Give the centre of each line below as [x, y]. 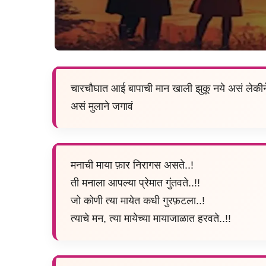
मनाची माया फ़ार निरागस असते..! [132, 165]
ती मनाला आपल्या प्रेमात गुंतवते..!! [135, 183]
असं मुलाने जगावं [102, 107]
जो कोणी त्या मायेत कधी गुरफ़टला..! [138, 201]
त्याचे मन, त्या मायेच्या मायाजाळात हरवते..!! [151, 219]
